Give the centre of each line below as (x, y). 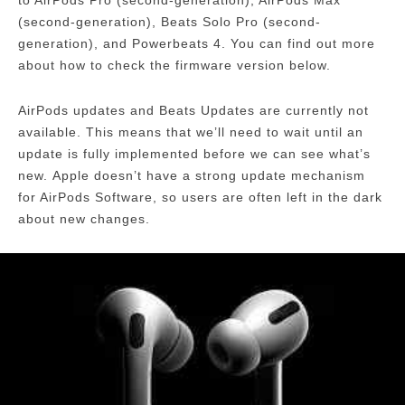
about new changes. (84, 219)
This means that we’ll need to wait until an (225, 132)
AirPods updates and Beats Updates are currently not (193, 111)
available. (50, 132)
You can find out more (303, 44)
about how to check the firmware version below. (174, 66)
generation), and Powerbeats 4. (122, 44)
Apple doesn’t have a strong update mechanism (209, 176)
